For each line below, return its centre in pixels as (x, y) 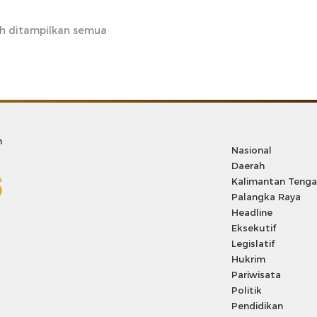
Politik (247, 290)
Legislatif (253, 243)
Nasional (252, 150)
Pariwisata (257, 275)
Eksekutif (254, 228)
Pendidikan (258, 306)
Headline (252, 212)
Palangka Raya (266, 197)
